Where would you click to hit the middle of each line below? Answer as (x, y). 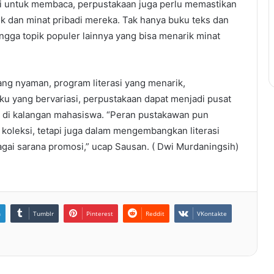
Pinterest (100, 214)
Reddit (155, 214)
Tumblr (43, 214)
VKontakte (212, 214)
